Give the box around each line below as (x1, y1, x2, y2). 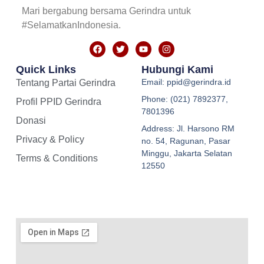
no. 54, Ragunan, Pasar (141, 136, 230, 146)
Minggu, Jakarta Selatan (141, 148, 232, 158)
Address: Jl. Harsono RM (141, 123, 235, 133)
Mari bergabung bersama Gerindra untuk (21, 6, 191, 16)
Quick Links (15, 63, 76, 75)
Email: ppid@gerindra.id (141, 77, 231, 87)
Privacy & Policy (15, 134, 84, 144)
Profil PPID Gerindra (15, 96, 101, 107)
